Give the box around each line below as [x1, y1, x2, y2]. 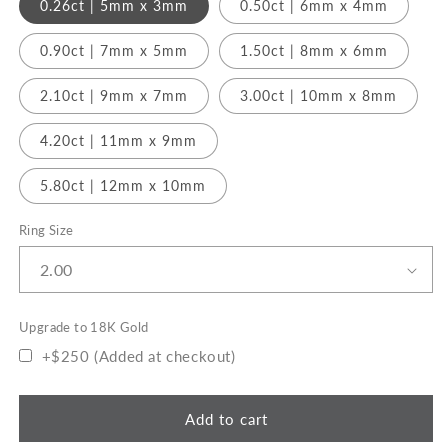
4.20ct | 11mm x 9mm [40, 132, 197, 150]
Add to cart [184, 409, 268, 428]
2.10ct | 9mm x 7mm [40, 87, 188, 105]
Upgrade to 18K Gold [19, 319, 149, 336]
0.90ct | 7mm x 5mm [40, 42, 188, 60]
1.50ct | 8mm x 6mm [239, 42, 388, 60]
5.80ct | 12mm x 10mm [90, 177, 206, 195]
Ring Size [19, 222, 74, 239]
